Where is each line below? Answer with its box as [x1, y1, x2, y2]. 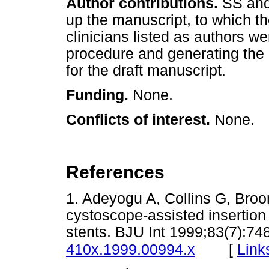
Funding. [66, 87, 133, 104]
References [66, 162, 165, 182]
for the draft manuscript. [66, 62, 226, 79]
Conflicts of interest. [66, 112, 214, 128]
